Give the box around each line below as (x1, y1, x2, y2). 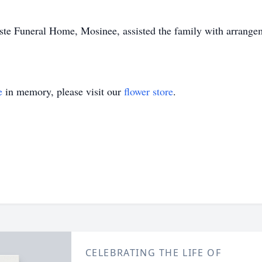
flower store (124, 84, 173, 98)
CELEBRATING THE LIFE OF (85, 246, 222, 259)
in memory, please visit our (2, 84, 124, 98)
